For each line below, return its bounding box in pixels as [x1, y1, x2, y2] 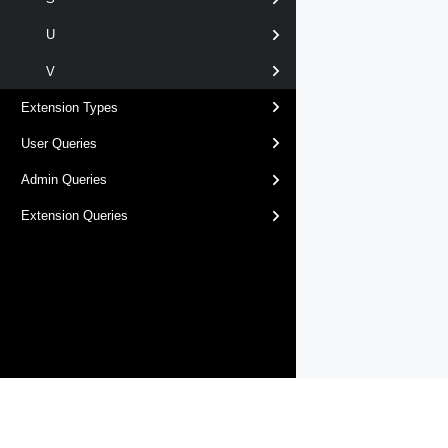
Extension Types [21, 99, 118, 115]
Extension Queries [21, 208, 128, 224]
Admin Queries [21, 172, 107, 188]
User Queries [21, 135, 97, 151]
